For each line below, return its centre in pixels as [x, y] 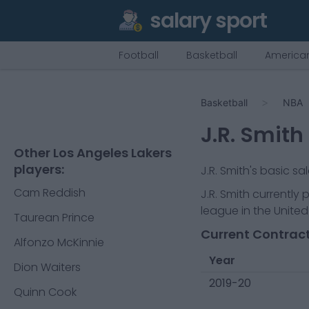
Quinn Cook [45, 292]
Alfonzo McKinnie [59, 242]
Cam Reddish [50, 193]
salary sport [208, 21]
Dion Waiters [47, 267]
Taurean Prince [54, 218]
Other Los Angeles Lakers [93, 153]
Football [139, 55]
